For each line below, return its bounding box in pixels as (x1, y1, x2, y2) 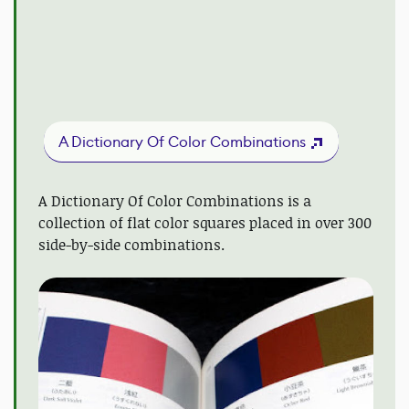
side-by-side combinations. (38, 234, 225, 255)
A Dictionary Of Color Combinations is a (38, 190, 311, 211)
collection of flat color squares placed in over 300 (38, 212, 372, 233)
